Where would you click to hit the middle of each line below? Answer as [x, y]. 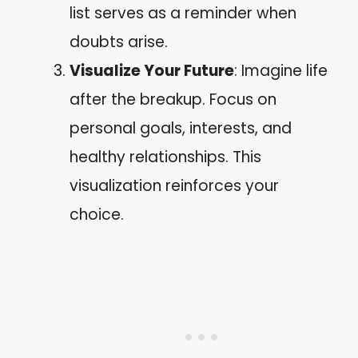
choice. [97, 214]
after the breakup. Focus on [173, 99]
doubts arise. [119, 42]
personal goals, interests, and [181, 128]
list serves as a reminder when [183, 13]
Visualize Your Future [152, 70]
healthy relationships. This [165, 157]
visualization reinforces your [174, 185]
